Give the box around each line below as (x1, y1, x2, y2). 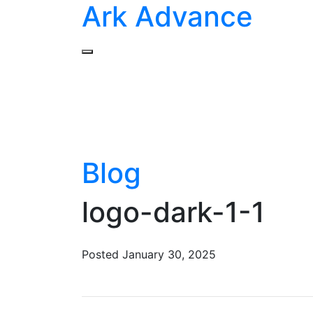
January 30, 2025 (122, 247, 216, 261)
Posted (82, 247, 122, 261)
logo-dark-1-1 (82, 195, 265, 229)
